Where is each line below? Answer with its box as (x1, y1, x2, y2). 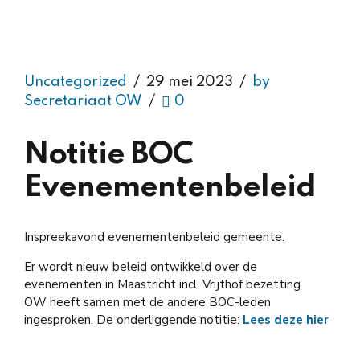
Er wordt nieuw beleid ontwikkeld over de (24, 259, 257, 275)
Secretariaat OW (24, 94, 142, 109)
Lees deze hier (243, 312, 332, 328)
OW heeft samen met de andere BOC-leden (24, 294, 271, 310)
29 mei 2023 (146, 75, 233, 89)
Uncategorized (24, 75, 127, 89)
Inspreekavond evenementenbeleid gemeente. (24, 229, 284, 245)
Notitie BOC (24, 139, 193, 170)
